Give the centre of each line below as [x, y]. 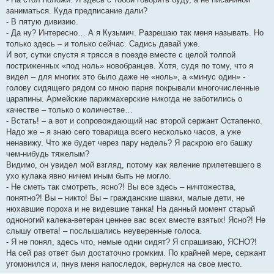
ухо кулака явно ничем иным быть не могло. [89, 176]
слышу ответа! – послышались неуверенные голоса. [104, 231]
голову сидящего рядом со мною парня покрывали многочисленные [133, 88]
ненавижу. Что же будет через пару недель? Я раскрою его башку [129, 143]
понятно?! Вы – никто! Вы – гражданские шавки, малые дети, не [125, 198]
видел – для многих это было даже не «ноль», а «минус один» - [126, 77]
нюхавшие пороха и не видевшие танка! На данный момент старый [131, 209]
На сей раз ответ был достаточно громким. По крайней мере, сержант [136, 253]
